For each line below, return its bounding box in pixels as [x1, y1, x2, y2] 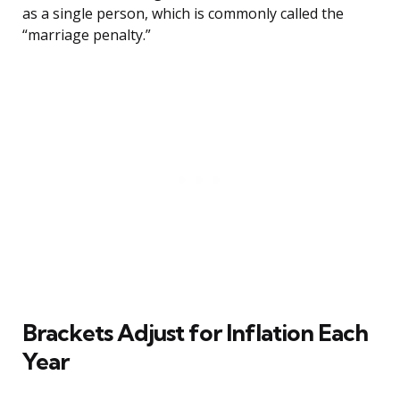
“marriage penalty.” [22, 25, 151, 46]
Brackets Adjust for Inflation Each [22, 318, 368, 348]
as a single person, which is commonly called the [22, 4, 344, 24]
